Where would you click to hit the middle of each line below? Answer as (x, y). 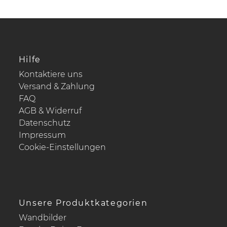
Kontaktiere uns (50, 74)
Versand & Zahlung (56, 86)
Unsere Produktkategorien (83, 203)
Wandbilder (42, 217)
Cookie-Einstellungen (62, 147)
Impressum (42, 135)
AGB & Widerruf (50, 110)
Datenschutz (44, 123)
